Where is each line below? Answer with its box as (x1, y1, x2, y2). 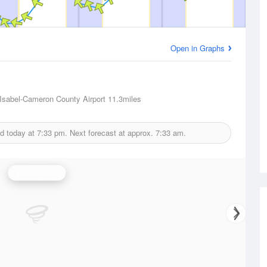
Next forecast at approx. (67, 127, 156, 138)
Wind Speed (15, 167, 58, 178)
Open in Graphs (170, 42, 225, 54)
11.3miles (105, 93, 141, 104)
